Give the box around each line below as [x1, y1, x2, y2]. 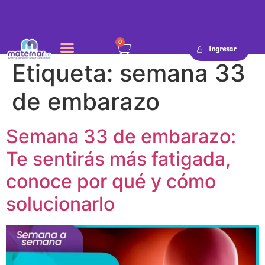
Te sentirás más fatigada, [6, 147, 231, 171]
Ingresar [209, 45, 237, 54]
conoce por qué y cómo [6, 170, 216, 193]
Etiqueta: [12, 59, 119, 88]
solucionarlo [6, 192, 115, 216]
